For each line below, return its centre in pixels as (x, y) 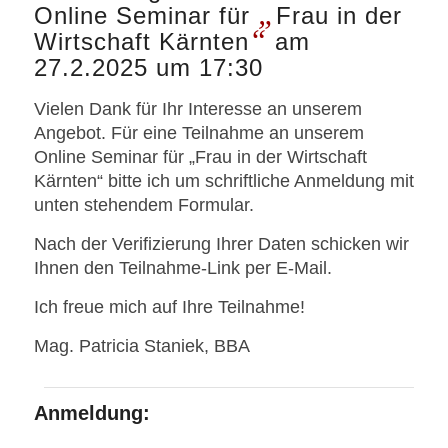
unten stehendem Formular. (143, 204)
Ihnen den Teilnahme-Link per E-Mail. (182, 267)
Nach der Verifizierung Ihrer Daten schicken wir (221, 243)
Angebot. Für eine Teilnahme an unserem (198, 132)
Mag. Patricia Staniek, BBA (141, 346)
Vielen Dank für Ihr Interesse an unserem (197, 108)
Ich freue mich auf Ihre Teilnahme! (169, 307)
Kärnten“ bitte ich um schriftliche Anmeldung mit (223, 180)
